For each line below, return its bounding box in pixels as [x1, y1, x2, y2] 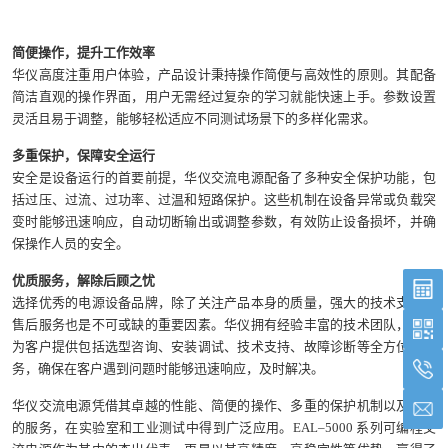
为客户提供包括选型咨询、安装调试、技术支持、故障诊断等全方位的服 [12, 338, 436, 354]
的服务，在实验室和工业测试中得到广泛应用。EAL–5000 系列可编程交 [12, 419, 436, 435]
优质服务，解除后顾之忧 [12, 272, 155, 288]
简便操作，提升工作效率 [12, 44, 155, 60]
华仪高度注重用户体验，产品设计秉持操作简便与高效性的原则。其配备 [12, 66, 436, 82]
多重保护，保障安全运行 [12, 147, 155, 163]
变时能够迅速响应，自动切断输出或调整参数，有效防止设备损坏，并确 [12, 213, 436, 229]
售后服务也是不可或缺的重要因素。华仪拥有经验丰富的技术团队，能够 [12, 316, 436, 332]
